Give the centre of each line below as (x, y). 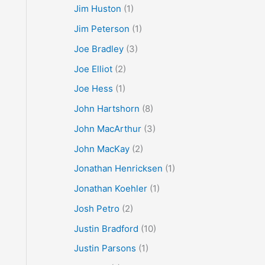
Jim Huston (97, 9)
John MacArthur (107, 128)
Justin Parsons (105, 248)
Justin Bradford (106, 228)
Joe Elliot (93, 69)
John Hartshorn (106, 109)
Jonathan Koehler (110, 189)
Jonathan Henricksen (118, 169)
